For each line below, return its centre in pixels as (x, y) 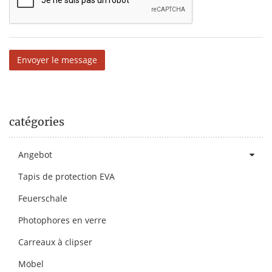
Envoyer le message (57, 59)
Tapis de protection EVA (66, 176)
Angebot (35, 154)
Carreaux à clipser (55, 242)
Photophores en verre (62, 220)
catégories (37, 121)
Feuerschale (43, 198)
